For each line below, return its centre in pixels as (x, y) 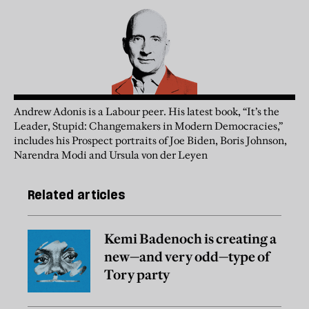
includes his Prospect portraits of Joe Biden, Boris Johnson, (150, 140)
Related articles (76, 195)
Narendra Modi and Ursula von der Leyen (111, 154)
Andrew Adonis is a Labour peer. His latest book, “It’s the (147, 111)
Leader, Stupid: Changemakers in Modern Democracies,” (148, 126)
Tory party (137, 274)
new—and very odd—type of (187, 256)
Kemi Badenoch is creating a (190, 238)
